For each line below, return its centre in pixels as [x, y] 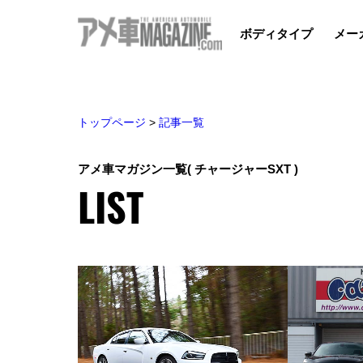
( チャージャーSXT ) [243, 169]
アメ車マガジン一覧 [132, 169]
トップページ [112, 122]
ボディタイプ [277, 33]
